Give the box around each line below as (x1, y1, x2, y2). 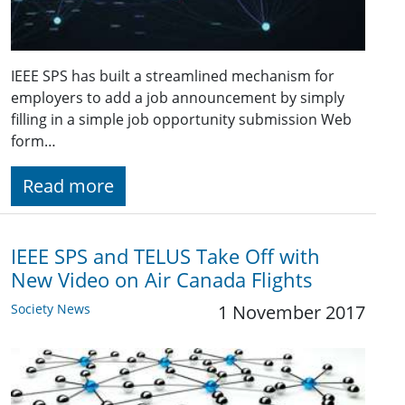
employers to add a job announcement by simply (11, 87, 344, 108)
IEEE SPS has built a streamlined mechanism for (11, 65, 334, 86)
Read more (23, 173, 114, 198)
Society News (11, 299, 90, 317)
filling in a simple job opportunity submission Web (11, 108, 352, 129)
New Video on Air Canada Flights (11, 266, 313, 293)
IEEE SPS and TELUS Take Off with (11, 242, 320, 269)
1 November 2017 (218, 299, 365, 325)
